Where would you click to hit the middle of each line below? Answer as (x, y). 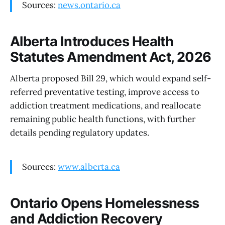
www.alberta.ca (89, 166)
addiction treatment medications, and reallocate (105, 105)
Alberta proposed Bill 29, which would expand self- (110, 78)
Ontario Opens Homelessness (105, 203)
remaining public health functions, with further (103, 119)
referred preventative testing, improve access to (105, 92)
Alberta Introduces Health (92, 42)
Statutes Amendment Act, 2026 (111, 57)
